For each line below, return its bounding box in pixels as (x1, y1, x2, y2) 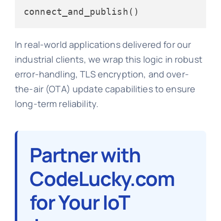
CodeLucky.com (29, 164, 175, 192)
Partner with (29, 141, 141, 168)
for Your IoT (29, 188, 129, 216)
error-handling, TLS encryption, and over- (14, 68, 189, 80)
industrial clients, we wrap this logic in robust (14, 53, 202, 65)
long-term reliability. (14, 97, 99, 110)
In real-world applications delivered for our (14, 38, 191, 50)
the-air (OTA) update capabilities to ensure (14, 82, 196, 95)
